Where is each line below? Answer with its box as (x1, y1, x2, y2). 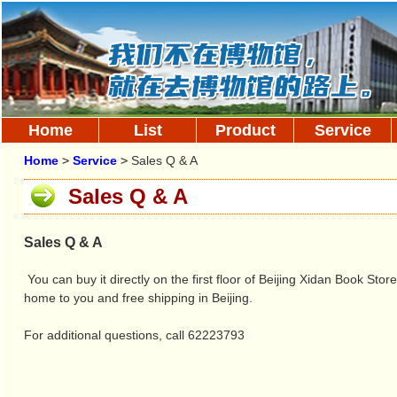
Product (214, 121, 276, 139)
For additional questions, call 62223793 (24, 328, 248, 342)
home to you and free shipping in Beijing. (24, 291, 253, 305)
